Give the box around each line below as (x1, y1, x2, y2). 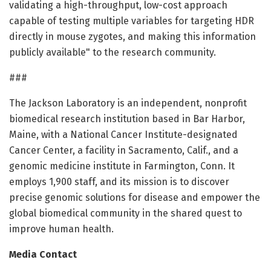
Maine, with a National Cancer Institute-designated (9, 129, 238, 141)
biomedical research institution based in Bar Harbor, (9, 113, 245, 125)
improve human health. (9, 223, 114, 235)
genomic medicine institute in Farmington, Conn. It (9, 160, 235, 172)
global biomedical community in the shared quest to (9, 207, 242, 220)
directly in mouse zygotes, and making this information (9, 31, 256, 43)
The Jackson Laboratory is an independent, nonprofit (9, 97, 247, 109)
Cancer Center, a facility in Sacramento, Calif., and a (9, 145, 238, 157)
